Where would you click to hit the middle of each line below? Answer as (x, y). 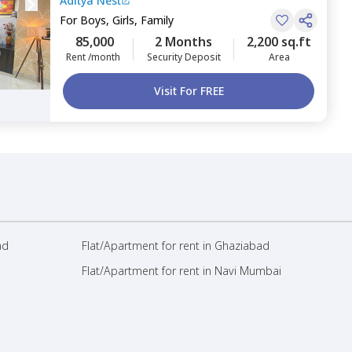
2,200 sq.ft (279, 42)
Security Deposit (183, 57)
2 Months (183, 42)
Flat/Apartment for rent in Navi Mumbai (181, 271)
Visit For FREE (189, 91)
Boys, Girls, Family (127, 20)
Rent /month (93, 57)
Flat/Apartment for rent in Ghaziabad (176, 246)
